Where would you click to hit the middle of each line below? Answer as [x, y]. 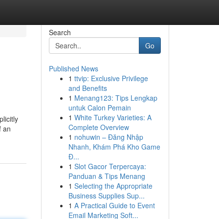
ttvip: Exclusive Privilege [111, 78]
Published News [73, 68]
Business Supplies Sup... [106, 196]
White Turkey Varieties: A [113, 117]
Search [60, 32]
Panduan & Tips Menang [107, 176]
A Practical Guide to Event [114, 205]
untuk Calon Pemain [99, 108]
